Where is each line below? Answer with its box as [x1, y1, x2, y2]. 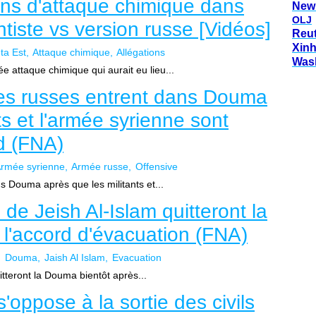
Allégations [116, 47, 165, 58]
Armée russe [71, 161, 128, 172]
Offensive [135, 161, 178, 172]
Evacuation [112, 252, 162, 263]
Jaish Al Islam [44, 252, 105, 263]
